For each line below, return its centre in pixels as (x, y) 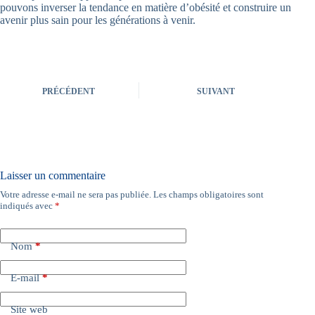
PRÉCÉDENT (69, 91)
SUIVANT (216, 91)
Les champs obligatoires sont (208, 195)
